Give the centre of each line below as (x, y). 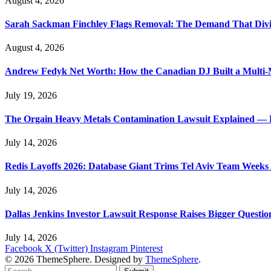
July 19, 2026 (31, 95)
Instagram (109, 249)
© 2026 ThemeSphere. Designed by (75, 260)
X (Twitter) (66, 249)
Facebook (24, 249)
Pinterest (146, 249)
